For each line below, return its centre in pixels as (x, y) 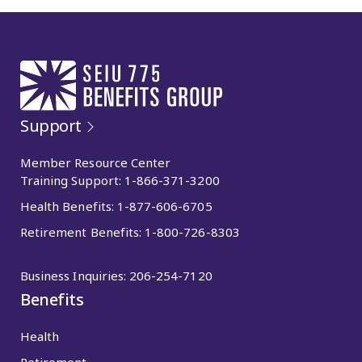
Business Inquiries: (75, 275)
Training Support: (72, 180)
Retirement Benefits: (83, 232)
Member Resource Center (96, 162)
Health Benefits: (69, 206)
